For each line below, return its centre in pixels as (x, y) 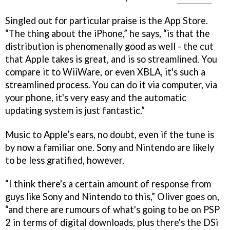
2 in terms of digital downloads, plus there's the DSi (112, 223)
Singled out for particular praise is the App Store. (107, 20)
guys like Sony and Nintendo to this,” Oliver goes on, (112, 197)
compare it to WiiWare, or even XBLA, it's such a (105, 72)
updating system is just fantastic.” (75, 110)
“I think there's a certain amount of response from (108, 184)
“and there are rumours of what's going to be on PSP (112, 210)
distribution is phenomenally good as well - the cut (109, 46)
